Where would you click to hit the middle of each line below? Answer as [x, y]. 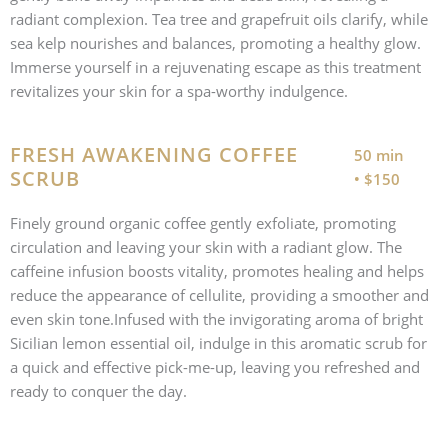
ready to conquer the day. [98, 391]
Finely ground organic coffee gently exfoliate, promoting [203, 223]
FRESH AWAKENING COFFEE [154, 155]
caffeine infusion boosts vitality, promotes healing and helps [217, 271]
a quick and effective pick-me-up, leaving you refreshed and [215, 367]
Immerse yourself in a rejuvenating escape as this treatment [215, 67]
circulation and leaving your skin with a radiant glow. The [206, 247]
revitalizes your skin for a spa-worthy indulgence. [179, 91]
